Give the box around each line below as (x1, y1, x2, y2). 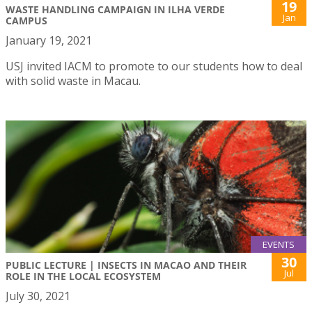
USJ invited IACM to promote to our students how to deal (6, 58, 302, 74)
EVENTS (263, 238, 295, 251)
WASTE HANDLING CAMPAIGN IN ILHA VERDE (6, 2, 225, 16)
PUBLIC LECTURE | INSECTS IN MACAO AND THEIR (6, 258, 247, 272)
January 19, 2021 (6, 32, 92, 48)
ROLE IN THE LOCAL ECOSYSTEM (6, 270, 161, 283)
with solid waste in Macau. (6, 72, 141, 88)
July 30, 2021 (6, 288, 70, 304)
